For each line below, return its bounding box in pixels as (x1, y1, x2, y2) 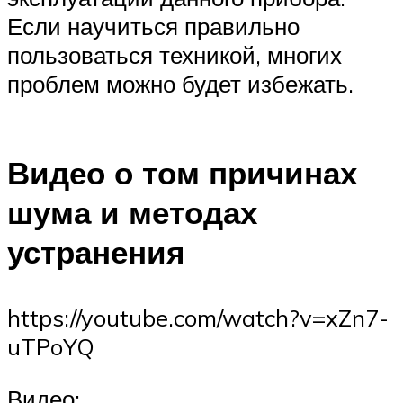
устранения (7, 231, 184, 272)
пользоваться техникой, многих (7, 40, 342, 70)
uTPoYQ (7, 332, 94, 362)
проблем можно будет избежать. (7, 69, 354, 99)
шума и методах (7, 192, 257, 232)
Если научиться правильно (7, 12, 300, 41)
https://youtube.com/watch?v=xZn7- (7, 303, 389, 333)
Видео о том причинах (7, 152, 357, 193)
